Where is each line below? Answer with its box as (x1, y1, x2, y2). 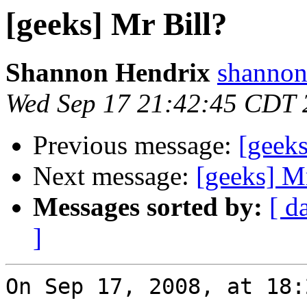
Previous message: (33, 130, 238, 160)
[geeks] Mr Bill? (5, 6, 228, 42)
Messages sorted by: (33, 192, 262, 222)
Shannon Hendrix (5, 58, 210, 88)
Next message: (33, 161, 196, 191)
